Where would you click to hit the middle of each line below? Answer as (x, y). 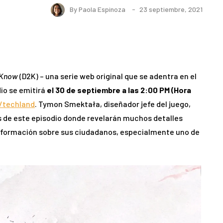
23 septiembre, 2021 (171, 9)
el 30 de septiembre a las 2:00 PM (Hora (119, 90)
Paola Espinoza (102, 9)
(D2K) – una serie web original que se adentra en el (107, 76)
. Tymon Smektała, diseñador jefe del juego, (113, 104)
